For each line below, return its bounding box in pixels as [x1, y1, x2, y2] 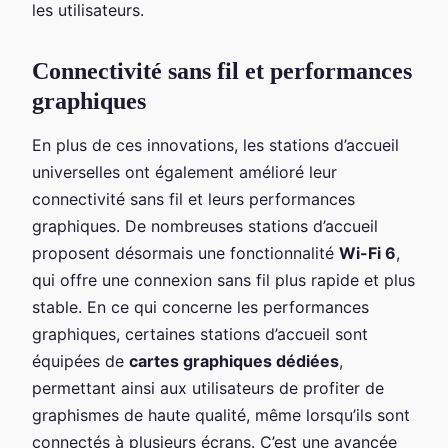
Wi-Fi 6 [339, 242, 396, 263]
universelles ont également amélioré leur [32, 161, 337, 182]
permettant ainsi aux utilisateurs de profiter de [32, 377, 384, 398]
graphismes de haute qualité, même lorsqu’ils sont [32, 404, 410, 425]
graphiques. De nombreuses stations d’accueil [32, 215, 378, 236]
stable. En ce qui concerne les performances [32, 296, 369, 317]
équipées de [32, 350, 129, 371]
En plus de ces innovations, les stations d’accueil [32, 134, 399, 155]
